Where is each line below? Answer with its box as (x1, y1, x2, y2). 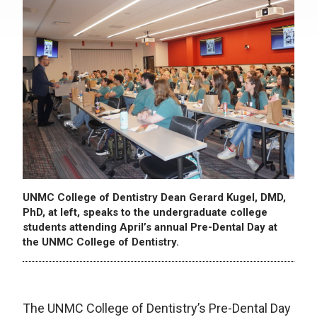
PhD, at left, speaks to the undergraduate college (23, 205, 267, 219)
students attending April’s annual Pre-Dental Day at (23, 220, 277, 234)
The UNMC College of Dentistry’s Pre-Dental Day (23, 300, 291, 316)
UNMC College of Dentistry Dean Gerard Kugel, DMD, (23, 190, 286, 204)
